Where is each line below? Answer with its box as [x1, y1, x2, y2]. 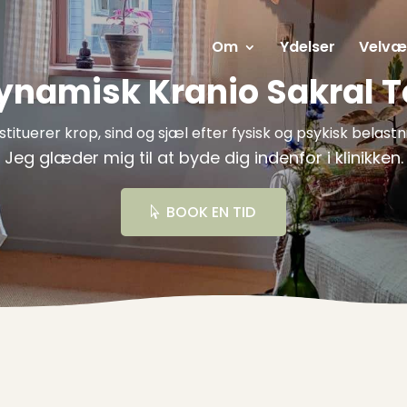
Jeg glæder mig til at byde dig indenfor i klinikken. [4, 146, 403, 169]
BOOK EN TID [166, 202, 255, 223]
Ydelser [279, 36, 335, 57]
